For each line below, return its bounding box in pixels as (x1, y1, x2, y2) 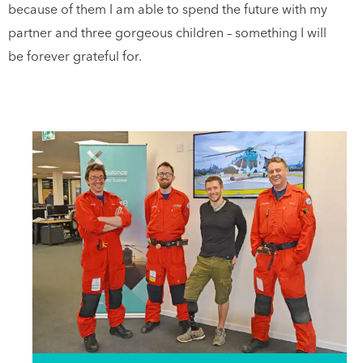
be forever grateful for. (8, 50, 142, 64)
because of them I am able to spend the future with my (8, 3, 327, 17)
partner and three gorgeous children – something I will (8, 27, 327, 41)
